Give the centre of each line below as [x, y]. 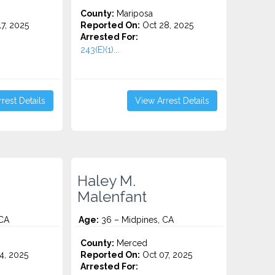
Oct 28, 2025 [167, 25]
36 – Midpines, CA [137, 220]
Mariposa [134, 14]
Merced [131, 243]
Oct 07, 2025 [166, 255]
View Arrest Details [172, 101]
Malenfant [112, 197]
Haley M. [107, 181]
